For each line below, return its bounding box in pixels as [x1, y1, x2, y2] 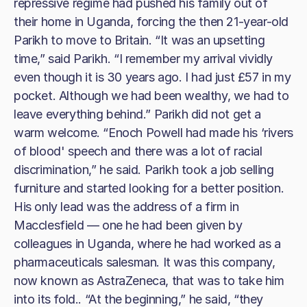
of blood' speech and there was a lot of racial [14, 144, 262, 158]
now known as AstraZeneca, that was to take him [14, 273, 284, 288]
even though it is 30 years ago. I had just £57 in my [14, 70, 291, 84]
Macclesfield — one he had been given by [14, 218, 243, 232]
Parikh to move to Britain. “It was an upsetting [14, 33, 265, 47]
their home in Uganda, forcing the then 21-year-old [14, 14, 289, 29]
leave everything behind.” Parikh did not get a [14, 107, 261, 121]
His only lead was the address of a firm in [14, 199, 239, 214]
